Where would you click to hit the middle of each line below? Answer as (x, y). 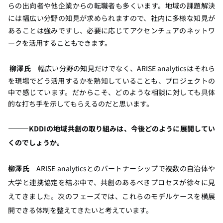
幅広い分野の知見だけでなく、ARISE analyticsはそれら (123, 68)
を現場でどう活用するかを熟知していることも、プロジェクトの (111, 81)
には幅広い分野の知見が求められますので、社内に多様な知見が (111, 18)
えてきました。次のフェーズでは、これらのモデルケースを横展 (111, 196)
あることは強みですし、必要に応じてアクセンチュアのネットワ (111, 31)
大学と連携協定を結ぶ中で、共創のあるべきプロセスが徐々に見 (111, 182)
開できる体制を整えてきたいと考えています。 (81, 210)
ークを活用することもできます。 (60, 43)
